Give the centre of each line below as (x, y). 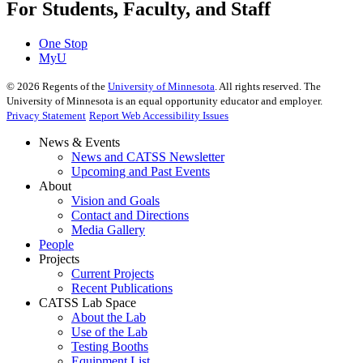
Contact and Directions (130, 215)
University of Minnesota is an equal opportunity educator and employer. (164, 100)
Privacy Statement (46, 115)
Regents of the (74, 86)
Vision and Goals (115, 200)
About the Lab (109, 317)
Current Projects (113, 273)
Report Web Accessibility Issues (159, 115)
